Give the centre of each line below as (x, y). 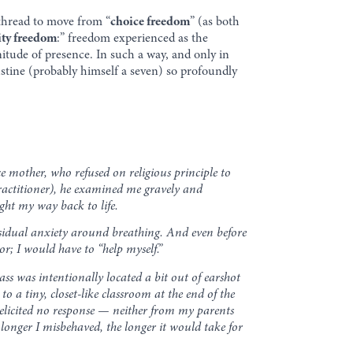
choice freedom (150, 22)
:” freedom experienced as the (133, 38)
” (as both (215, 22)
